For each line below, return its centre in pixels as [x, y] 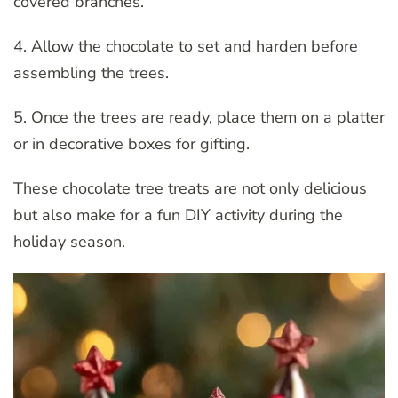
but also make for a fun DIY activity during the [178, 215]
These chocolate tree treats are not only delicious [190, 188]
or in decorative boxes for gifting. [131, 143]
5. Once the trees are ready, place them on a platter [199, 117]
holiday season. [69, 241]
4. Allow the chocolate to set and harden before [186, 46]
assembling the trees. [91, 72]
